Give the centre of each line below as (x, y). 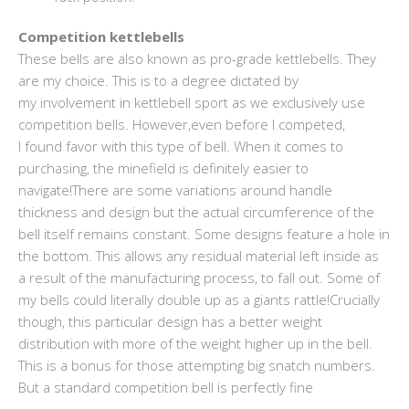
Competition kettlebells (101, 36)
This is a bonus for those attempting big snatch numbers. (197, 365)
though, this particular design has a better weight (170, 321)
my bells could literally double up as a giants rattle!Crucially (199, 299)
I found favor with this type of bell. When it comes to (181, 146)
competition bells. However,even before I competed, (182, 124)
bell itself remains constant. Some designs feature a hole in (204, 233)
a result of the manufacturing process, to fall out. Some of (199, 277)
